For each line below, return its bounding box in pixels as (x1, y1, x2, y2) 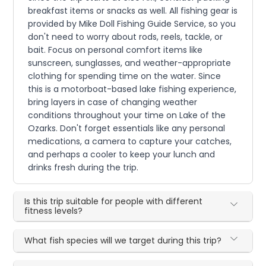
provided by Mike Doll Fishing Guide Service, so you (28, 18, 236, 30)
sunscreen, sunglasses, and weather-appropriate (28, 57, 232, 69)
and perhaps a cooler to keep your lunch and (28, 148, 216, 161)
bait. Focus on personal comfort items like (28, 44, 203, 56)
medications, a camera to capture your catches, (28, 135, 232, 148)
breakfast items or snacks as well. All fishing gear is (28, 5, 238, 17)
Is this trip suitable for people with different (24, 195, 203, 208)
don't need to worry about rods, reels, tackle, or (28, 31, 223, 43)
